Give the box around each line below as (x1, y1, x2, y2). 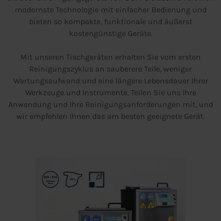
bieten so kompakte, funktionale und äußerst (29, 17, 192, 27)
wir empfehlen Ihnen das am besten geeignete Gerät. (16, 111, 205, 121)
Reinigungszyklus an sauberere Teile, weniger (29, 64, 192, 74)
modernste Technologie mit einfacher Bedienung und (14, 5, 207, 15)
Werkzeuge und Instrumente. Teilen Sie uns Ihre (25, 88, 196, 98)
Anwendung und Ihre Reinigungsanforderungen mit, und (8, 100, 213, 110)
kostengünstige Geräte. (69, 29, 152, 38)
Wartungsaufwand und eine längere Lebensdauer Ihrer (13, 76, 208, 86)
